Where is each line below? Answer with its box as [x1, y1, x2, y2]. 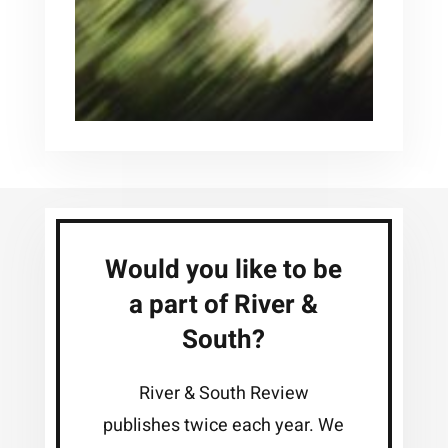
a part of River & [129, 285, 319, 324]
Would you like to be [105, 250, 343, 289]
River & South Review [138, 379, 309, 407]
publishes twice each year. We [103, 411, 345, 439]
